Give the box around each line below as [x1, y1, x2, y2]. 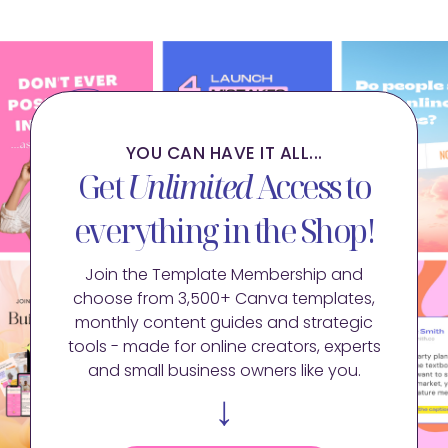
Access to [251, 164, 371, 208]
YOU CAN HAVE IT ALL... [125, 140, 323, 165]
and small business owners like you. [87, 358, 361, 382]
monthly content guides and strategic [75, 310, 373, 334]
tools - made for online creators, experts [67, 334, 381, 358]
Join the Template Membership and [85, 262, 363, 286]
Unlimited [126, 164, 252, 208]
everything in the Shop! [73, 208, 375, 252]
